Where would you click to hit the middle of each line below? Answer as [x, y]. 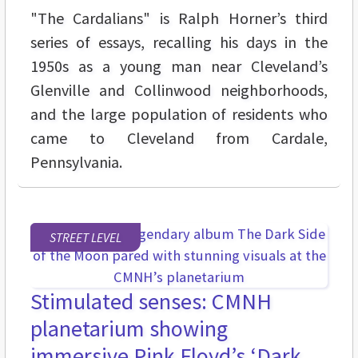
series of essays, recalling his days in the [179, 42]
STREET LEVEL [86, 238]
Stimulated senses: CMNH [151, 302]
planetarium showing [129, 329]
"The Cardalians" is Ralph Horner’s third [179, 18]
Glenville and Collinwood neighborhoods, [179, 90]
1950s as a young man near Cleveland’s [179, 66]
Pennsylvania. [76, 162]
